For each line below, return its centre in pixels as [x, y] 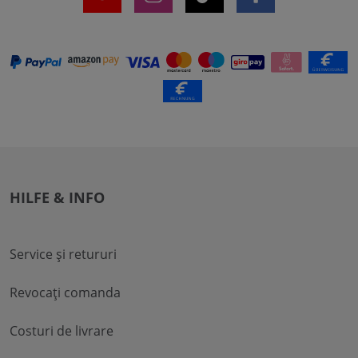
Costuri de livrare [62, 330]
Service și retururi [63, 254]
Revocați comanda [65, 292]
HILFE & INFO [57, 197]
